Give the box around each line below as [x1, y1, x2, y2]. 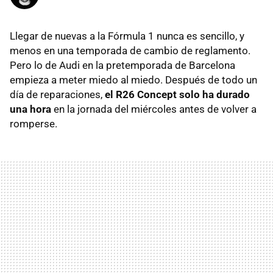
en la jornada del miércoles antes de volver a [51, 103, 257, 116]
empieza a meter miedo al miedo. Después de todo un [10, 74, 257, 87]
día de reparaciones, [10, 88, 105, 101]
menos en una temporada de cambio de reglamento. [10, 44, 250, 57]
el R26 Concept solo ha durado [105, 88, 250, 101]
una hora [10, 103, 51, 116]
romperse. [10, 118, 57, 130]
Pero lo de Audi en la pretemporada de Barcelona [10, 59, 235, 72]
